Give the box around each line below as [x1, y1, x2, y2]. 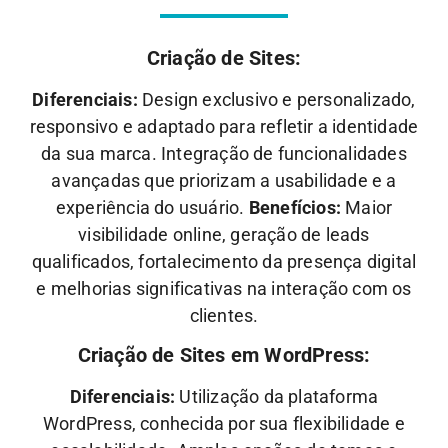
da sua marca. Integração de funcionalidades [41, 142, 407, 164]
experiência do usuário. [55, 196, 249, 218]
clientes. [189, 304, 259, 326]
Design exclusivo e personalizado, [137, 88, 416, 110]
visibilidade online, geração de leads [78, 223, 370, 245]
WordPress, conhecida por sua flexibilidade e [43, 413, 405, 435]
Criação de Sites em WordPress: [77, 343, 371, 368]
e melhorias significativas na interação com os [36, 277, 412, 299]
